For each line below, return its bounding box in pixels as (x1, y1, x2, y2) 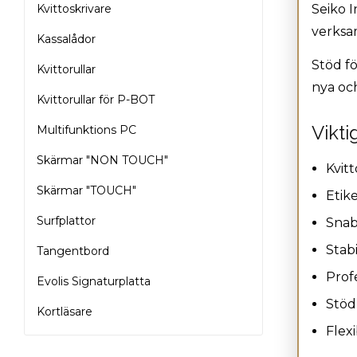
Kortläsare (37, 304, 92, 319)
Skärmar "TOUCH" (37, 182, 136, 198)
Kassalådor (37, 31, 96, 46)
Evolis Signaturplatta (37, 273, 151, 288)
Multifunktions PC (37, 122, 136, 137)
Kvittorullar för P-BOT (37, 92, 155, 107)
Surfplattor (37, 213, 96, 228)
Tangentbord (37, 243, 109, 258)
